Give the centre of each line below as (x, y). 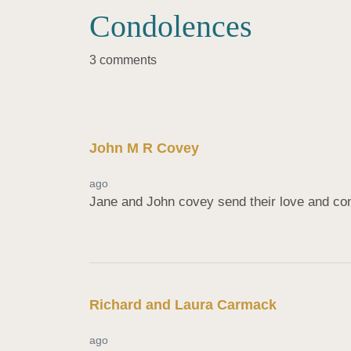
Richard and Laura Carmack (183, 304)
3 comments (123, 60)
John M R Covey (144, 148)
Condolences (171, 26)
